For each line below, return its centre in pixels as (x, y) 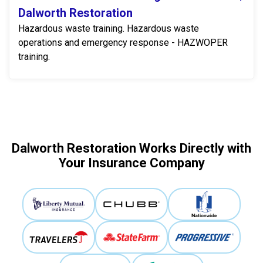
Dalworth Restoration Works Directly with (131, 149)
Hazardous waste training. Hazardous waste (109, 29)
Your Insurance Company (131, 163)
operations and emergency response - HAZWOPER (123, 43)
